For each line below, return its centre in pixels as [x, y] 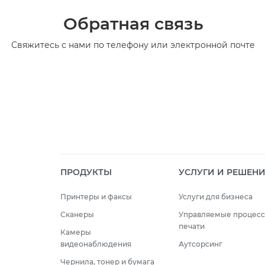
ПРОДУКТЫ [86, 172]
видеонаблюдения [96, 244]
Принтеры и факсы [96, 196]
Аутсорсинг [200, 244]
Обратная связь [133, 23]
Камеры [76, 232]
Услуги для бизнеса [215, 196]
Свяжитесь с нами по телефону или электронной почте [133, 45]
